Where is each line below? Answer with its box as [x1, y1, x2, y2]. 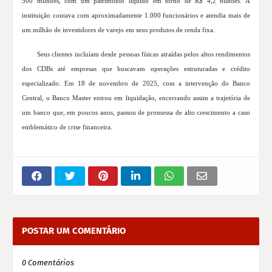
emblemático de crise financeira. [22, 123, 112, 131]
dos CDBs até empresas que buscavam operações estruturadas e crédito [22, 65, 250, 73]
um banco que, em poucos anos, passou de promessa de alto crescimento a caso [22, 109, 250, 117]
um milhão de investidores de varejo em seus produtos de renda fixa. [22, 26, 215, 34]
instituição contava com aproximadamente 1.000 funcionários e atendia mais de [22, 12, 250, 19]
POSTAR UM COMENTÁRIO [22, 225, 126, 237]
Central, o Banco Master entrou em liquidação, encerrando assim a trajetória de [22, 94, 250, 102]
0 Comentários [22, 258, 74, 268]
